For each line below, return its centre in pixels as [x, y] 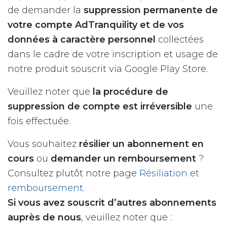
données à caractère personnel [82, 40]
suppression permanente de [151, 10]
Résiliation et [169, 173]
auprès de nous [44, 217]
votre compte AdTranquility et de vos [96, 25]
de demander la [46, 10]
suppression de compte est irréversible [100, 106]
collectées [180, 40]
